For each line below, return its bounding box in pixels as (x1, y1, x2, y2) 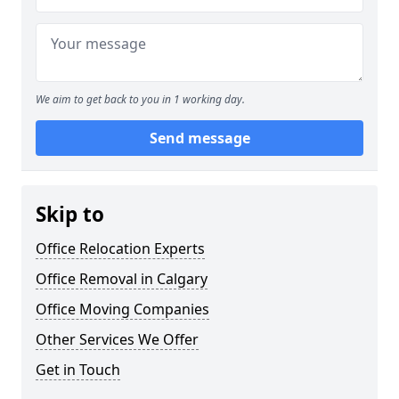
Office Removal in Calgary (36, 269, 208, 289)
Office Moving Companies (36, 299, 209, 320)
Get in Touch (36, 360, 120, 380)
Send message (149, 128, 250, 149)
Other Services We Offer (36, 330, 199, 350)
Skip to (36, 200, 104, 229)
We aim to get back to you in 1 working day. (36, 92, 245, 108)
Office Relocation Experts (36, 239, 205, 259)
